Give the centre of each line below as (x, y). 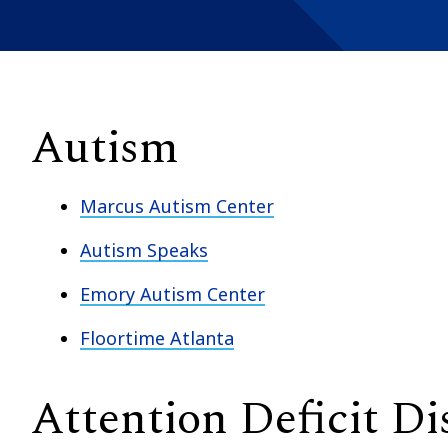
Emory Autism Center (172, 293)
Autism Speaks (144, 249)
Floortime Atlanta (157, 337)
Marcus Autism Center (177, 205)
